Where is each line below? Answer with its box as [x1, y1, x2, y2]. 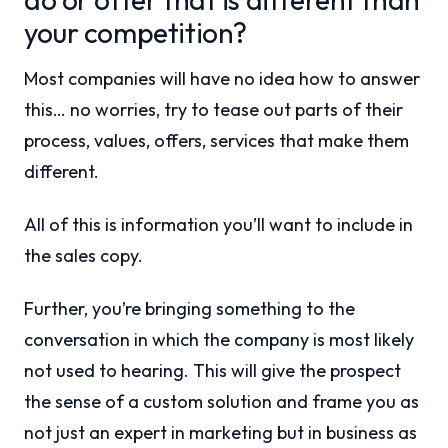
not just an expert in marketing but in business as [24, 421, 417, 444]
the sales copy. [24, 244, 143, 267]
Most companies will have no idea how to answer [24, 67, 420, 90]
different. [24, 160, 99, 183]
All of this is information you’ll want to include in [24, 213, 413, 236]
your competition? [24, 15, 247, 50]
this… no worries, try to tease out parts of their [24, 98, 403, 121]
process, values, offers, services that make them [24, 129, 409, 152]
